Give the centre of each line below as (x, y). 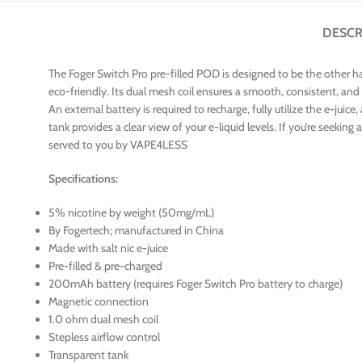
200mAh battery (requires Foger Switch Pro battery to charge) (196, 283)
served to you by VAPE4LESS (118, 144)
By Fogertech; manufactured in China (137, 230)
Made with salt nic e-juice (109, 248)
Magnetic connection (99, 301)
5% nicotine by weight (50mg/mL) (132, 212)
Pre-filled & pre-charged (106, 265)
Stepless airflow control (105, 337)
